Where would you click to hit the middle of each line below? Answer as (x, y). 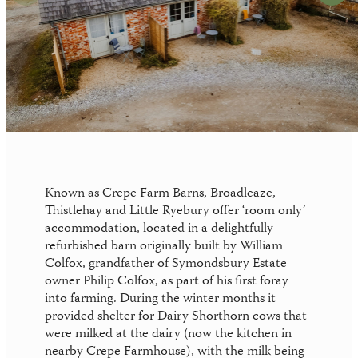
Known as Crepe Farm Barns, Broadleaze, (160, 194)
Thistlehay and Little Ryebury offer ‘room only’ (175, 212)
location (159, 42)
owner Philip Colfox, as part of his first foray (167, 282)
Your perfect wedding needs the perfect (240, 25)
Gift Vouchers (69, 55)
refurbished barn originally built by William (164, 247)
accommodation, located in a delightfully (159, 229)
